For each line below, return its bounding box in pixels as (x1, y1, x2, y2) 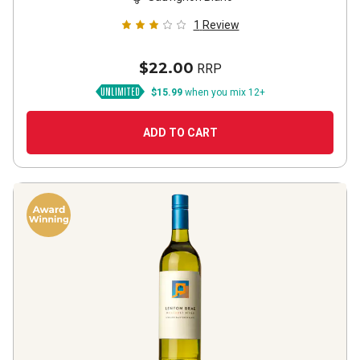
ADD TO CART (142, 126, 218, 139)
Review (202, 18, 239, 31)
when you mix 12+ (182, 87, 265, 98)
